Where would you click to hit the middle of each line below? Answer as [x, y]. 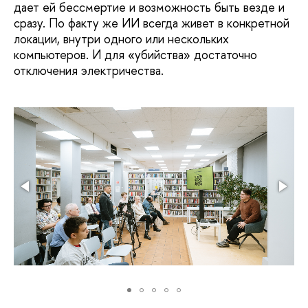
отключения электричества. [89, 70]
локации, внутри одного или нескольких [121, 38]
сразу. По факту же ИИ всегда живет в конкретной [152, 23]
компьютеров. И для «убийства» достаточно [135, 54]
